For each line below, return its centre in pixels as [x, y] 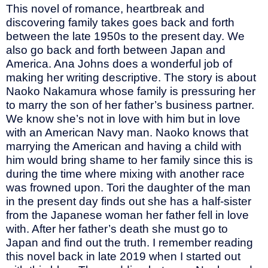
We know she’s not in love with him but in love [123, 119]
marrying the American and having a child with [124, 147]
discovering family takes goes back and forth [120, 23]
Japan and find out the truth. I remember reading [130, 243]
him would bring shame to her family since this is [130, 160]
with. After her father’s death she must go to [117, 229]
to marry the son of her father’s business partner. [130, 105]
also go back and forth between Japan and [116, 50]
